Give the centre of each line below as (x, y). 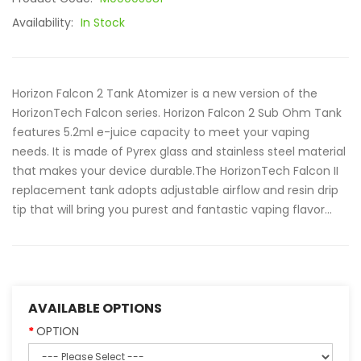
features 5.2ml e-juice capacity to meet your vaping (161, 132)
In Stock (103, 23)
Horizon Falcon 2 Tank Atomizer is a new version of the (165, 93)
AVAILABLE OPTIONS (95, 308)
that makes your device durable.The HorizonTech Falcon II (175, 171)
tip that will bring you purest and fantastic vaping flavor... (172, 210)
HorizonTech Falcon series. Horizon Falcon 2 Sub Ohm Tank (177, 113)
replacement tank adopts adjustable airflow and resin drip (175, 190)
